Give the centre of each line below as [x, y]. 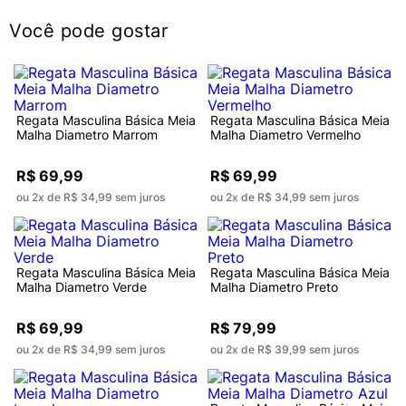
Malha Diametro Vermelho [285, 134]
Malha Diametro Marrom [87, 134]
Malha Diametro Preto [274, 286]
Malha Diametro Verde [82, 286]
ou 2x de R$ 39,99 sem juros [285, 349]
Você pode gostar [88, 30]
